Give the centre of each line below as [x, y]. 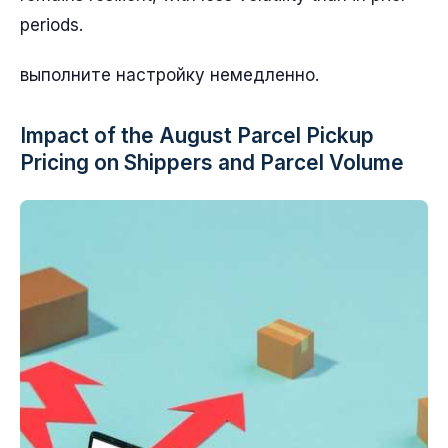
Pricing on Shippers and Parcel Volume [212, 162]
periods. [51, 25]
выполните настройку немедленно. [169, 75]
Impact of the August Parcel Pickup [197, 135]
